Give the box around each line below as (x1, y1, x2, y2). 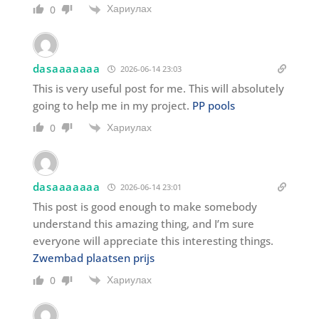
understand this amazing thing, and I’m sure (32, 216, 254, 231)
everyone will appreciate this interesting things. (32, 233, 273, 248)
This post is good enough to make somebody (32, 199, 257, 214)
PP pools (192, 98, 235, 113)
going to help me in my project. (32, 98, 192, 113)
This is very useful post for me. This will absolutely (32, 80, 284, 95)
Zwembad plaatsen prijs (32, 250, 155, 265)
